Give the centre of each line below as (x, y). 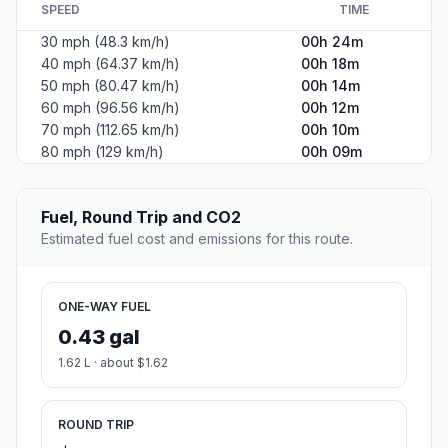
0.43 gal (99, 337)
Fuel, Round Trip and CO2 (141, 217)
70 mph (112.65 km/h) (110, 130)
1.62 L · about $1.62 (113, 363)
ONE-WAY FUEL (104, 307)
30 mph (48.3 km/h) (105, 42)
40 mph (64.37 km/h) (110, 64)
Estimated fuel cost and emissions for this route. (197, 239)
